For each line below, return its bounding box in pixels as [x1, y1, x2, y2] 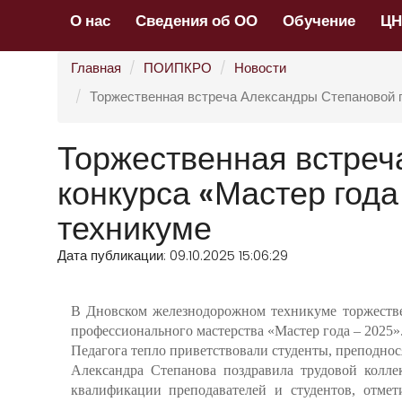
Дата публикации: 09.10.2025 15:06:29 [57, 246, 288, 266]
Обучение [282, 10, 355, 32]
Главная [70, 58, 121, 78]
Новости [233, 58, 286, 78]
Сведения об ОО [135, 10, 258, 32]
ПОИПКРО [143, 58, 212, 78]
